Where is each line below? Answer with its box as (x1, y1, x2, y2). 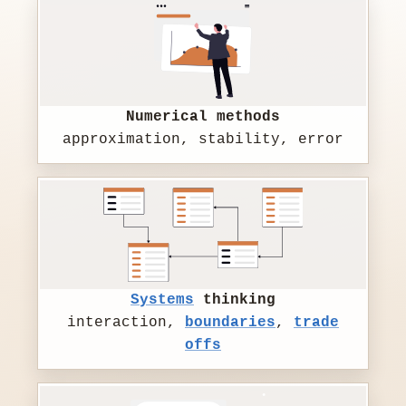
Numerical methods (126, 109, 280, 126)
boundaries (185, 314, 275, 332)
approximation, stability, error (63, 131, 343, 149)
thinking (194, 292, 275, 309)
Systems (130, 292, 194, 309)
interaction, (67, 314, 185, 332)
